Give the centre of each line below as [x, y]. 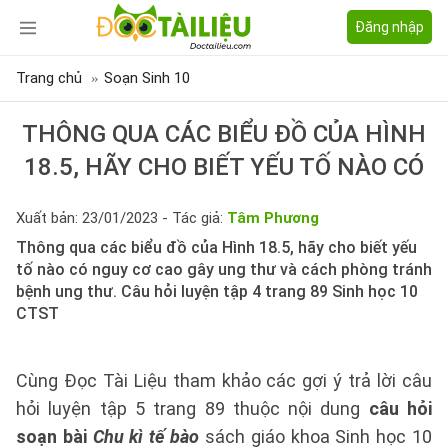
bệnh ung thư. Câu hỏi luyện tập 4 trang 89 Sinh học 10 [217, 291]
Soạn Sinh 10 [147, 78]
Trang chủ [49, 78]
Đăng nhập [389, 27]
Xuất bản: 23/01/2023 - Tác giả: [121, 218]
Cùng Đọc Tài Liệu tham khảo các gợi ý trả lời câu [224, 380]
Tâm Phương [273, 218]
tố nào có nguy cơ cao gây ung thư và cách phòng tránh [224, 269]
